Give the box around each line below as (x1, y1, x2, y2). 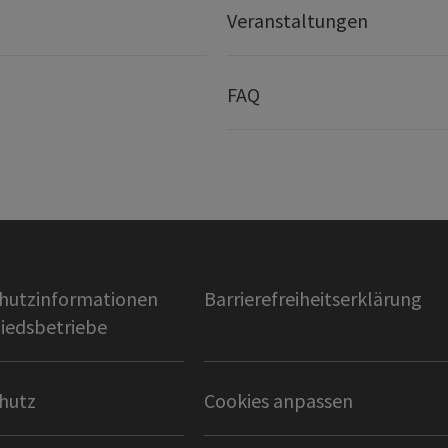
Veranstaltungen (226, 8, 368, 34)
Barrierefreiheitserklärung (203, 286, 422, 312)
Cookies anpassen (203, 388, 353, 414)
